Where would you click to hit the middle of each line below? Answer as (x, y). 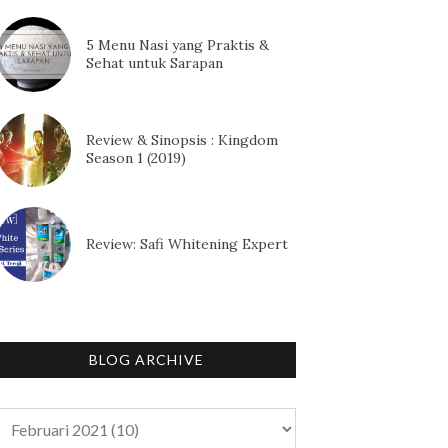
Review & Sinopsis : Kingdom (182, 140)
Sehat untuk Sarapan (154, 63)
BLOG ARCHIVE (146, 359)
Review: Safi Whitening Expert (187, 244)
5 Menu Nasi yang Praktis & (177, 45)
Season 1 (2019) (136, 158)
